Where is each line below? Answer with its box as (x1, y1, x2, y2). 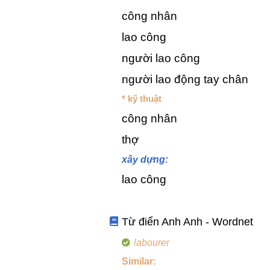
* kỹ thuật (122, 93, 162, 104)
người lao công (122, 52, 200, 65)
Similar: (122, 256, 156, 267)
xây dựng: (122, 154, 168, 165)
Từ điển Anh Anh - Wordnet (122, 216, 254, 228)
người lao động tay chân (122, 73, 248, 86)
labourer (133, 237, 169, 248)
